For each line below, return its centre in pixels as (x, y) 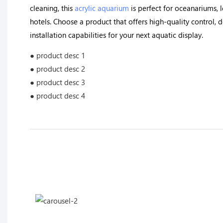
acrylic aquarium (102, 8)
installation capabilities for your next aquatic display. (116, 35)
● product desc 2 (57, 68)
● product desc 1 (57, 55)
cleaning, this (52, 8)
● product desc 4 (57, 95)
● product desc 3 (57, 82)
